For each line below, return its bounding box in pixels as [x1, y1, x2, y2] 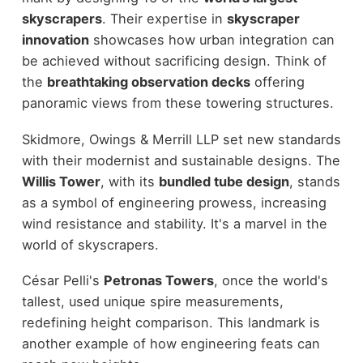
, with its [100, 173, 159, 190]
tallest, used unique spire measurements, [21, 293, 284, 310]
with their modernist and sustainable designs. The [21, 152, 340, 169]
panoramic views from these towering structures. [21, 95, 334, 112]
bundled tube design [158, 173, 289, 190]
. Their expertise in [101, 11, 227, 28]
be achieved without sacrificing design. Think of [21, 53, 327, 70]
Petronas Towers [103, 272, 214, 289]
